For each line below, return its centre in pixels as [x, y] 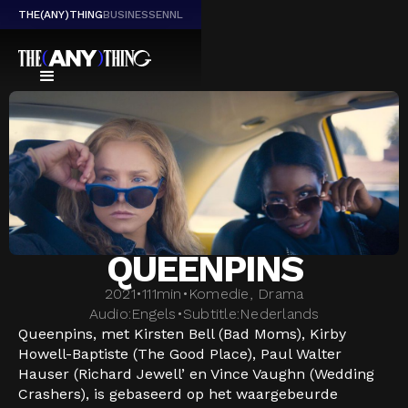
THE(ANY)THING [61, 15]
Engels [154, 314]
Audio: [110, 314]
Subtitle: [211, 314]
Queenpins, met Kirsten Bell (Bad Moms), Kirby [182, 334]
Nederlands [280, 314]
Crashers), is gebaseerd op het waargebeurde [178, 394]
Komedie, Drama [246, 294]
